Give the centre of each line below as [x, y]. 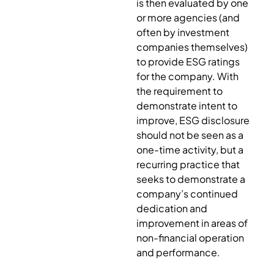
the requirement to [179, 91]
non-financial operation [190, 237]
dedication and [172, 208]
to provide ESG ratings [188, 61]
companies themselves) [192, 46]
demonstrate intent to [187, 105]
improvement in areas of [192, 223]
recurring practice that [188, 164]
